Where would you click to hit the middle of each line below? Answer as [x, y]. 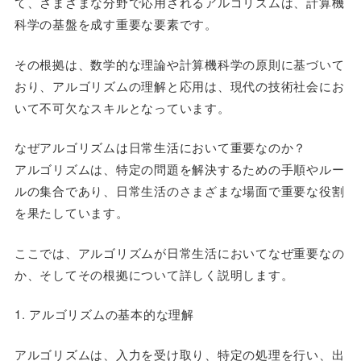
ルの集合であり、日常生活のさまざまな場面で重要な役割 [179, 191]
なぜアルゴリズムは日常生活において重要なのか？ [160, 147]
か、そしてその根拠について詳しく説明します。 [154, 274]
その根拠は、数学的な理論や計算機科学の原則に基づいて [179, 64]
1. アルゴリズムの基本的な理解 [104, 314]
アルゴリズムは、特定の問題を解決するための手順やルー [179, 169]
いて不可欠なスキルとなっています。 [122, 107]
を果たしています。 [71, 212]
